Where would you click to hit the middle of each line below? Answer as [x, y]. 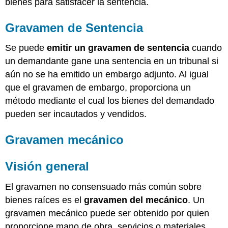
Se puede [26, 48]
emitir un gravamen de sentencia [118, 48]
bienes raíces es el [45, 200]
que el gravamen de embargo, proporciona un [98, 88]
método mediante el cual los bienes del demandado [110, 101]
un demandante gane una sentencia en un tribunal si [112, 61]
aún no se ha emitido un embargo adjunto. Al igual [107, 75]
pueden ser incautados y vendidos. [76, 114]
